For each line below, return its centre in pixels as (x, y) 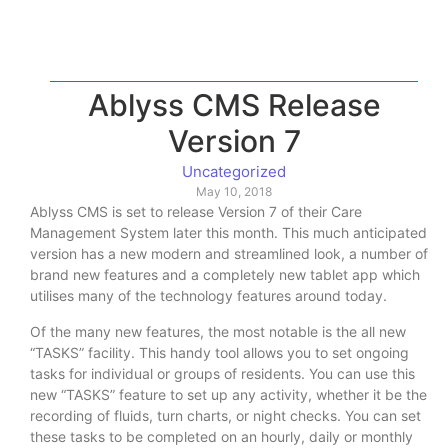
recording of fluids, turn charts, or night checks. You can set (225, 415)
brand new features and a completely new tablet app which (225, 275)
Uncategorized (234, 172)
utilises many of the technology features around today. (208, 296)
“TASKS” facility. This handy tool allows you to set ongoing (219, 352)
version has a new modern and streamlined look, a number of (229, 254)
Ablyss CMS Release (234, 105)
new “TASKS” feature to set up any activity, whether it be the (228, 394)
